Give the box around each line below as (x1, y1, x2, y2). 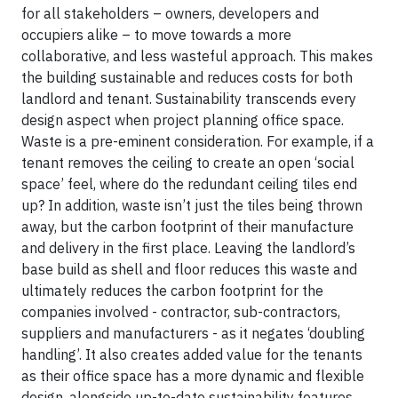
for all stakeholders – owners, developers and (21, 4, 319, 22)
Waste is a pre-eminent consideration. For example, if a (21, 131, 374, 150)
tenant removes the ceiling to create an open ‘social (21, 153, 354, 171)
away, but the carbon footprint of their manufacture (21, 217, 354, 235)
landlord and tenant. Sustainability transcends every (21, 89, 356, 107)
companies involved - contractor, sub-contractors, (21, 302, 340, 321)
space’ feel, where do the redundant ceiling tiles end (21, 174, 357, 193)
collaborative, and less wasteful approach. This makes (21, 46, 373, 65)
